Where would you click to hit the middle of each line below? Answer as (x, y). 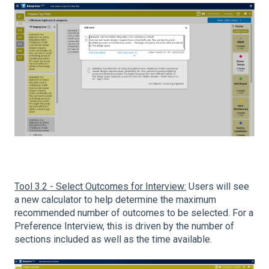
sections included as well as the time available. (114, 240)
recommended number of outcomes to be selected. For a (134, 213)
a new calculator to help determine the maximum (115, 200)
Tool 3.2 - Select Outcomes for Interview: (100, 187)
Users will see (218, 187)
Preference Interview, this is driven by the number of (124, 226)
